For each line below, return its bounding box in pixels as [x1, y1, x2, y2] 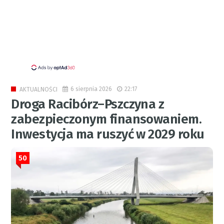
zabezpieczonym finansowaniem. [11, 111, 202, 127]
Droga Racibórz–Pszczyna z [11, 96, 164, 112]
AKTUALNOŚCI [19, 85, 58, 93]
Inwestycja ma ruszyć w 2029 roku [11, 126, 204, 142]
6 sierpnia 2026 [70, 85, 112, 92]
